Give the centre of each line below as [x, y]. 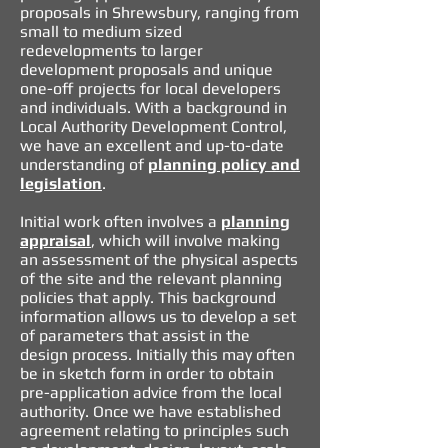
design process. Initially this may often [157, 354]
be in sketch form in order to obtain [147, 373]
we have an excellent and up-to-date [152, 145]
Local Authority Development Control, [153, 126]
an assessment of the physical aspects [159, 259]
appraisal [55, 240]
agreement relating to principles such [154, 430]
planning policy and [224, 164]
